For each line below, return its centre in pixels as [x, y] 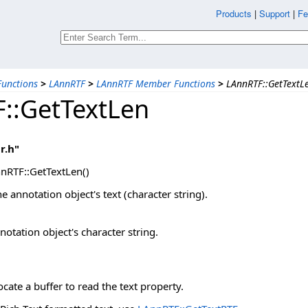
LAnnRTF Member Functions [156, 84]
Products [234, 13]
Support [275, 13]
